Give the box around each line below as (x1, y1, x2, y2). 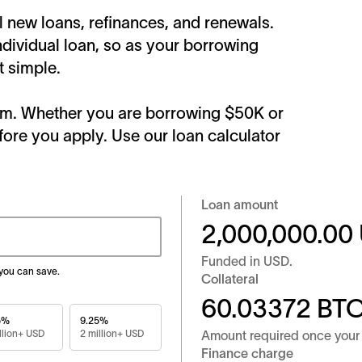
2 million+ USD (80, 328, 144, 339)
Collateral (200, 271, 259, 287)
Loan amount (200, 197, 278, 213)
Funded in (200, 254, 263, 269)
